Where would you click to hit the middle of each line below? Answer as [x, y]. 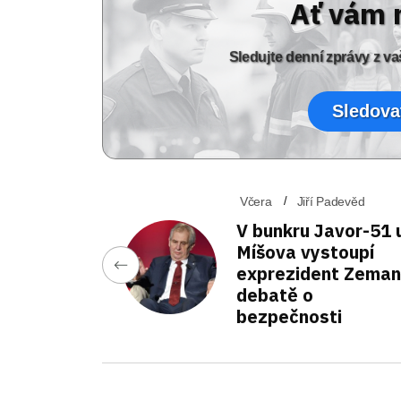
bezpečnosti [289, 316]
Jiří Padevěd [331, 201]
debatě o [275, 295]
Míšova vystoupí [305, 252]
